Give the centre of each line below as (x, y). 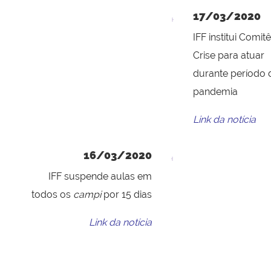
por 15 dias (126, 195)
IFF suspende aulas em (100, 177)
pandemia (215, 92)
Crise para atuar (229, 56)
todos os (52, 195)
